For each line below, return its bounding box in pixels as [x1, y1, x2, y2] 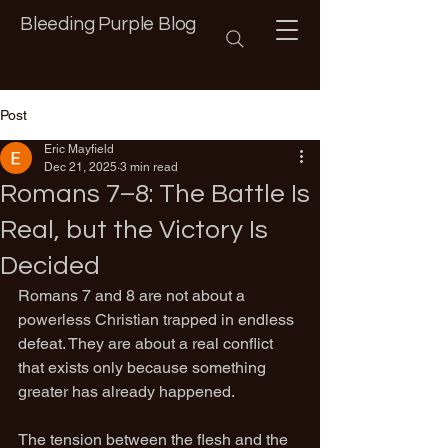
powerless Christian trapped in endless [18, 310, 298, 329]
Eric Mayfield [44, 142, 114, 156]
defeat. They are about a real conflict [18, 334, 277, 353]
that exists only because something [18, 358, 270, 377]
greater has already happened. [18, 382, 235, 401]
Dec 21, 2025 [44, 160, 117, 174]
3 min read [120, 160, 178, 174]
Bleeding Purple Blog [20, 14, 197, 34]
